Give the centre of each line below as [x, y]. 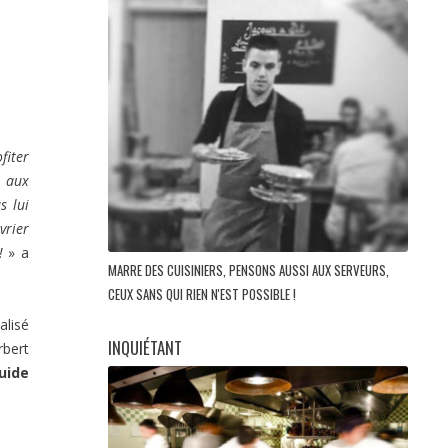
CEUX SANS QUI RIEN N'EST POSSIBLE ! [203, 294]
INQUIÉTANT [145, 348]
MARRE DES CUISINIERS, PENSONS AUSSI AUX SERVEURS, [248, 270]
